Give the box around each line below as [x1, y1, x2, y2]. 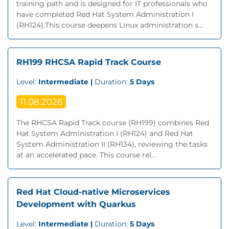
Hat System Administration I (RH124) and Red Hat [16, 129, 193, 138]
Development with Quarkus [16, 199, 136, 209]
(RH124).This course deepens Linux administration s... [16, 20, 203, 30]
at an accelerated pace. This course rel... [16, 150, 156, 159]
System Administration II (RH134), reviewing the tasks [16, 140, 208, 149]
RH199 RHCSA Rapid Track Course [16, 57, 161, 67]
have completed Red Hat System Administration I [16, 10, 194, 19]
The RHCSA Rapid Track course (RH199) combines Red [16, 118, 209, 127]
